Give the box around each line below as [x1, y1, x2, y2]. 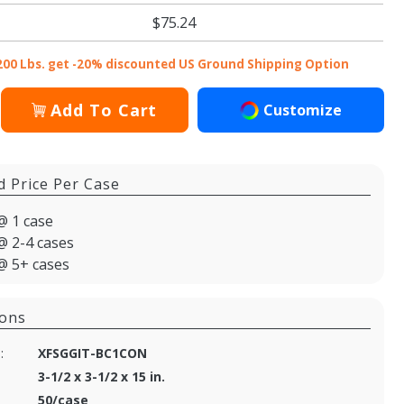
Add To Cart [50, 98, 158, 121]
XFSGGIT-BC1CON [38, 344, 148, 362]
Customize [262, 99, 342, 120]
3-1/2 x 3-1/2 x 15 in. [38, 367, 166, 385]
